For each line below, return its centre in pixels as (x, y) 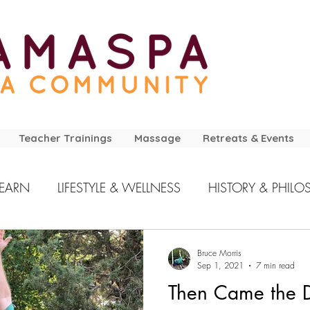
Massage (157, 138)
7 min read (275, 265)
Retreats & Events (248, 138)
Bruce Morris (219, 253)
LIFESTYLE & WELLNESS (119, 187)
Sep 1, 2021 (220, 265)
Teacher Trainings (65, 138)
